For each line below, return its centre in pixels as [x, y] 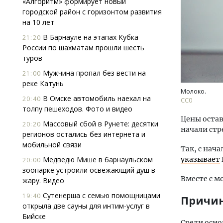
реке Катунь [43, 83]
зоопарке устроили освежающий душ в [89, 170]
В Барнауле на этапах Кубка [90, 37]
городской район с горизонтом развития [92, 12]
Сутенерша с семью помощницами [101, 195]
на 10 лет [38, 22]
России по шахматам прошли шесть [83, 48]
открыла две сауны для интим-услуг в [86, 206]
